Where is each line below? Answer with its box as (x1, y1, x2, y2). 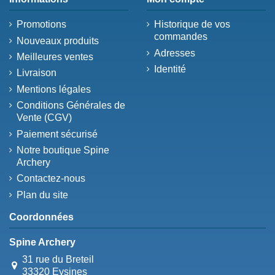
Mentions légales (17, 83, 91, 95)
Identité (154, 64, 186, 75)
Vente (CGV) (17, 112, 72, 123)
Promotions (17, 19, 66, 30)
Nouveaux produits (17, 35, 99, 46)
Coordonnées (9, 211, 74, 222)
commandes (154, 31, 207, 42)
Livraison (17, 68, 56, 79)
